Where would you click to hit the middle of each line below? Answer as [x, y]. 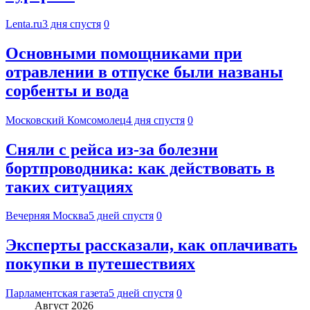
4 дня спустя [155, 120]
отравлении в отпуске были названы [144, 72]
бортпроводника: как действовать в [140, 168]
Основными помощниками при [124, 53]
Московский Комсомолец [66, 120]
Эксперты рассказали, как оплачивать [152, 245]
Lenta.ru [24, 24]
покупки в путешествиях [100, 264]
